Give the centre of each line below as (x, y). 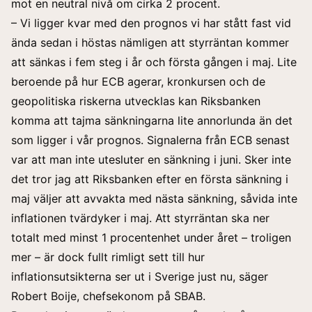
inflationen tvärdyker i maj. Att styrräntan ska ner (140, 218)
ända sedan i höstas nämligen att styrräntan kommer (150, 43)
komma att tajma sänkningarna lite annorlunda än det (152, 121)
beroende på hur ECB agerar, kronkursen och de (138, 82)
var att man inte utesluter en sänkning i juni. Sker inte (151, 160)
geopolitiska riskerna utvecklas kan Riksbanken (136, 101)
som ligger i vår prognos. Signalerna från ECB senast (150, 140)
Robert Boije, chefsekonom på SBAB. (108, 296)
